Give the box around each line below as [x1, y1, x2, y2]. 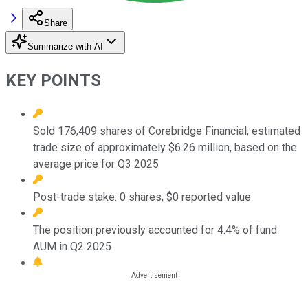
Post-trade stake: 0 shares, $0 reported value [33, 190, 251, 203]
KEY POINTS [5, 70, 101, 90]
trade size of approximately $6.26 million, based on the [33, 140, 297, 154]
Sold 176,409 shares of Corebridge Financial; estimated [33, 124, 300, 137]
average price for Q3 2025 [33, 157, 159, 170]
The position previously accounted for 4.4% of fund [33, 223, 277, 236]
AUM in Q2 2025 [33, 239, 111, 253]
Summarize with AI [27, 41, 103, 52]
